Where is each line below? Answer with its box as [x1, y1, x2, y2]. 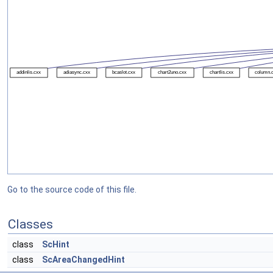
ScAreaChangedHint [42, 255, 125, 264]
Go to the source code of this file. [7, 185, 136, 194]
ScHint [42, 239, 69, 249]
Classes [8, 217, 53, 232]
